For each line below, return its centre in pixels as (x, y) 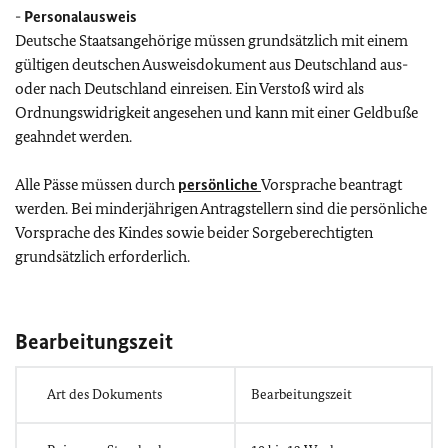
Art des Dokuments (104, 394)
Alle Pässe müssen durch (96, 184)
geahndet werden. (73, 136)
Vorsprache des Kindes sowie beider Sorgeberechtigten (194, 232)
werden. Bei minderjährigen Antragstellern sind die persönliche (221, 208)
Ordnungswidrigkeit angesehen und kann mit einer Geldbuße (216, 112)
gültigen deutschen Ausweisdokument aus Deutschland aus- (211, 64)
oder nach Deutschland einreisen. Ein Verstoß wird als (189, 88)
